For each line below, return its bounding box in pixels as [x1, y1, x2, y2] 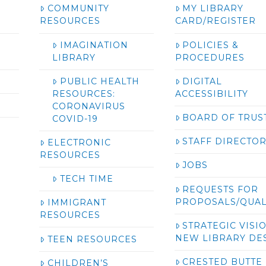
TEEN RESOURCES [47, 233, 137, 245]
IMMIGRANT [47, 197, 106, 208]
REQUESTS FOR [182, 183, 259, 195]
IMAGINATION [59, 39, 128, 50]
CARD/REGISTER [175, 15, 256, 27]
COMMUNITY [47, 3, 109, 14]
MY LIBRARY [182, 3, 244, 14]
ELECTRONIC [47, 137, 111, 148]
